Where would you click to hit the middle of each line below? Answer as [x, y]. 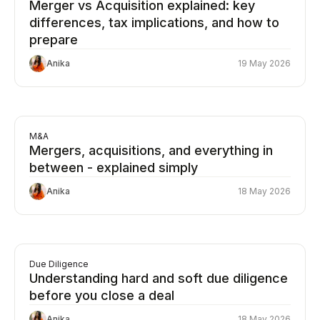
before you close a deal [102, 295]
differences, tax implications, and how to [154, 22]
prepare [54, 40]
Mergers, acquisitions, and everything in [151, 150]
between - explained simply [114, 167]
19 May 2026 [264, 63]
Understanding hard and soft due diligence [159, 278]
